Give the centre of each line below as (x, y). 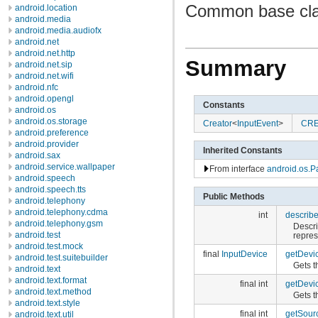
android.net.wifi (44, 76)
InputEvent (257, 123)
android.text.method (53, 292)
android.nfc (37, 87)
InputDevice (244, 253)
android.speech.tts (50, 190)
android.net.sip (44, 65)
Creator (217, 123)
